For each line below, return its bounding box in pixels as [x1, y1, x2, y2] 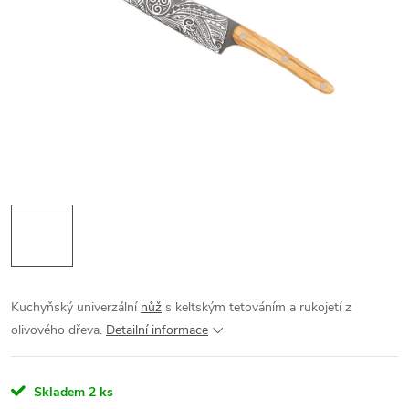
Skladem [30, 383, 85, 401]
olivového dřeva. [11, 321, 102, 339]
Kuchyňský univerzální [11, 299, 141, 316]
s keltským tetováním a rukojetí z [162, 299, 351, 316]
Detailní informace [106, 321, 208, 339]
